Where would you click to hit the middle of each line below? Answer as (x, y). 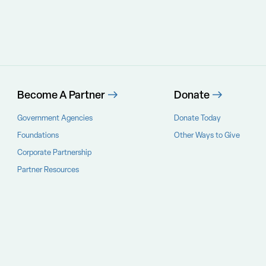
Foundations (38, 135)
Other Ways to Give (207, 135)
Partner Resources (48, 169)
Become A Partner (61, 94)
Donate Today (198, 118)
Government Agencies (55, 118)
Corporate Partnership (54, 152)
